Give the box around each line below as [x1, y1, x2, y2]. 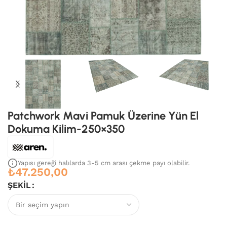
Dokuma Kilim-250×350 [8, 122, 125, 136]
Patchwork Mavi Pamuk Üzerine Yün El [8, 109, 199, 123]
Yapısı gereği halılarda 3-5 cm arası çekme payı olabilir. [18, 159, 190, 167]
